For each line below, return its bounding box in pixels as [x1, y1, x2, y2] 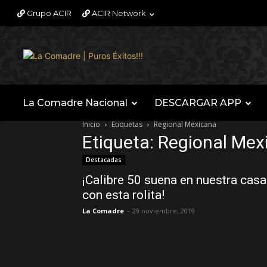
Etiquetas [111, 119, 142, 129]
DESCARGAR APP [154, 97, 241, 108]
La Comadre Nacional [23, 97, 128, 108]
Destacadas [86, 156, 122, 164]
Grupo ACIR [25, 8, 72, 18]
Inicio [82, 119, 100, 129]
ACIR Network [90, 8, 146, 18]
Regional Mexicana [154, 119, 216, 129]
